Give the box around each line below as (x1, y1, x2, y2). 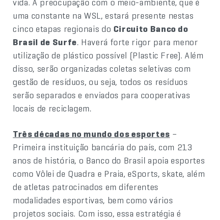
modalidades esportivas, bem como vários (13, 194, 173, 206)
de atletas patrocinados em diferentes (13, 181, 159, 192)
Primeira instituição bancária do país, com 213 (13, 141, 192, 153)
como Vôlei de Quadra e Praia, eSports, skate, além (13, 167, 205, 179)
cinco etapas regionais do (13, 23, 113, 34)
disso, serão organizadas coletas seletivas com (13, 62, 191, 74)
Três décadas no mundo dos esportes (13, 128, 170, 139)
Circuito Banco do (113, 23, 189, 34)
